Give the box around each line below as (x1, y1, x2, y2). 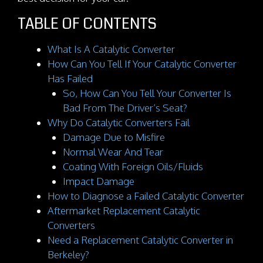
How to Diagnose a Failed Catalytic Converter (48, 189, 244, 202)
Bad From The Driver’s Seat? (62, 101, 187, 114)
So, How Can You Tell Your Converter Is (62, 86, 231, 99)
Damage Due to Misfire (62, 130, 165, 143)
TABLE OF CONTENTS (18, 13, 157, 35)
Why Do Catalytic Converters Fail (48, 116, 190, 129)
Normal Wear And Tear (62, 145, 163, 158)
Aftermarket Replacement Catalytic (48, 204, 200, 217)
